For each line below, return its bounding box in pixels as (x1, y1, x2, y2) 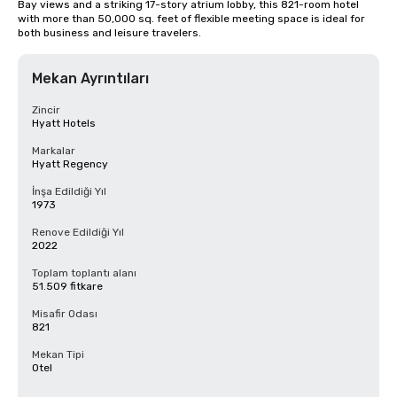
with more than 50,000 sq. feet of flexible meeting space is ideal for (18, 12, 365, 25)
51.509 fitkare (32, 280, 103, 292)
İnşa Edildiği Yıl (32, 185, 106, 198)
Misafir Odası (32, 307, 97, 320)
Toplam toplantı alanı (32, 267, 136, 279)
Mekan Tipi (32, 348, 84, 361)
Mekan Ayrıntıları (32, 70, 149, 87)
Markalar (32, 144, 75, 157)
